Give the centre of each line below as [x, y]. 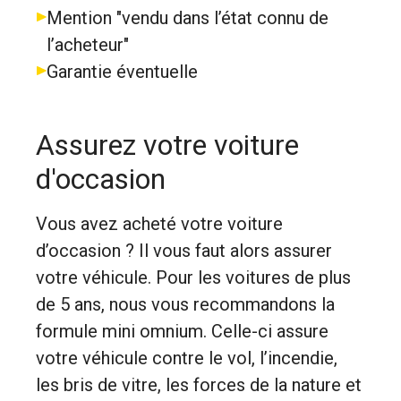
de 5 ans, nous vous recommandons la [185, 304]
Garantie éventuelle [122, 72]
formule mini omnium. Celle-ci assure [182, 331]
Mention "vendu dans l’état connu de [188, 18]
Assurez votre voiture [167, 145]
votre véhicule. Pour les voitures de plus [193, 277]
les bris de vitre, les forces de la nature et [199, 385]
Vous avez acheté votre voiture [159, 224]
